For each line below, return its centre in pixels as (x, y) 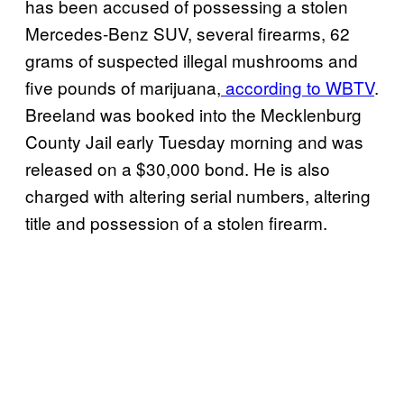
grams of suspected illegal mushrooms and (192, 60)
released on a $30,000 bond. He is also (178, 169)
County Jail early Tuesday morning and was (194, 142)
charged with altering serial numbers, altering (198, 196)
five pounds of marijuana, (123, 87)
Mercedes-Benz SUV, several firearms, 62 (188, 33)
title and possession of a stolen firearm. (179, 223)
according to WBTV (298, 87)
